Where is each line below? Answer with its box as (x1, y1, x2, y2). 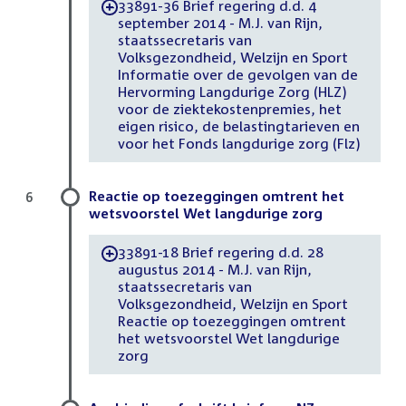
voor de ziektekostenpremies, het (117, 101, 342, 118)
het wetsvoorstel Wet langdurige (117, 330, 340, 347)
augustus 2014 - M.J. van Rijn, (117, 261, 312, 278)
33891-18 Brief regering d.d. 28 (117, 244, 324, 261)
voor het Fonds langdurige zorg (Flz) (117, 135, 361, 152)
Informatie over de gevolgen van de (117, 66, 358, 83)
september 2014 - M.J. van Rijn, (117, 14, 323, 32)
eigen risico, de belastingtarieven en (117, 118, 360, 135)
